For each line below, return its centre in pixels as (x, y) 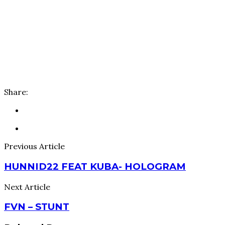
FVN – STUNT (37, 207)
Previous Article (34, 146)
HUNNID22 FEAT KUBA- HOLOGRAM (95, 167)
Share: (16, 92)
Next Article (27, 187)
